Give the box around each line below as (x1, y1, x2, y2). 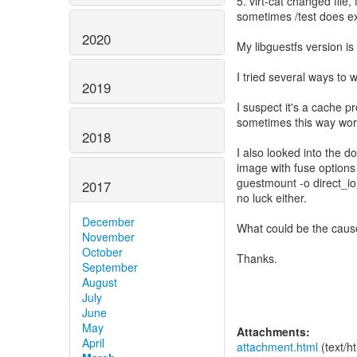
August (82, 273, 117, 290)
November (82, 228, 135, 245)
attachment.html (237, 339, 318, 355)
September (82, 258, 138, 275)
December (82, 213, 135, 229)
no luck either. (237, 190, 307, 206)
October (82, 243, 123, 260)
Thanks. (237, 250, 277, 266)
